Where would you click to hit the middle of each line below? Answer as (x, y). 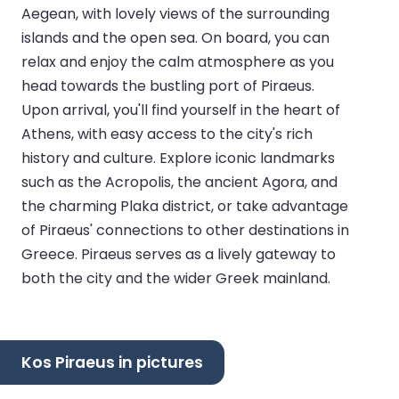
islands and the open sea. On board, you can (175, 38)
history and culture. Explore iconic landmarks (178, 159)
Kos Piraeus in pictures (112, 362)
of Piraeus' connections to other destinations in (185, 231)
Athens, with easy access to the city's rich (167, 134)
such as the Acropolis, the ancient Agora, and (179, 183)
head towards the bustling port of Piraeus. (168, 86)
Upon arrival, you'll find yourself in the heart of (181, 110)
